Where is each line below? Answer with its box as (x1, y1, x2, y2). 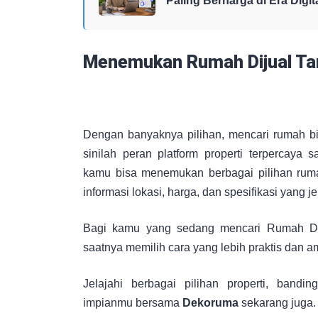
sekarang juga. (238, 296, 316, 309)
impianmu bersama (83, 296, 182, 309)
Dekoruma (182, 296, 238, 309)
